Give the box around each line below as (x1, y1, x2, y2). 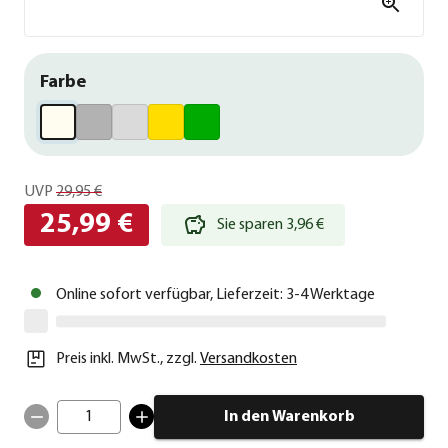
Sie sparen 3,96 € (217, 216, 324, 233)
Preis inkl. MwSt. (56, 350, 160, 367)
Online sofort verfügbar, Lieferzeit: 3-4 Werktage (56, 286, 375, 303)
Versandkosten (200, 350, 297, 367)
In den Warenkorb (223, 408, 355, 425)
